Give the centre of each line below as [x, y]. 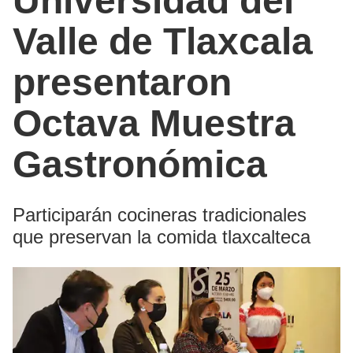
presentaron [122, 82]
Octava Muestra [154, 123]
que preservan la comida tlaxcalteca [162, 236]
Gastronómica [140, 164]
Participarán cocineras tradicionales [160, 214]
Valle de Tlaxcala [163, 41]
